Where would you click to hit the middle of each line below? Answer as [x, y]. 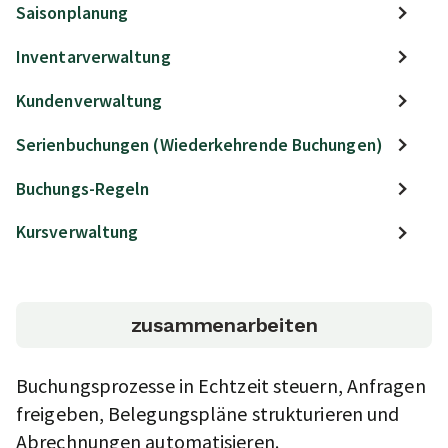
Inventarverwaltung [93, 56]
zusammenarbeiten [224, 324]
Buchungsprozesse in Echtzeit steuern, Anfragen [221, 385]
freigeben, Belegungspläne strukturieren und [208, 413]
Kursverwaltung [77, 232]
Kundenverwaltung [89, 100]
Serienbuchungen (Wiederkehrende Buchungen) [199, 144]
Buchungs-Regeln [83, 188]
